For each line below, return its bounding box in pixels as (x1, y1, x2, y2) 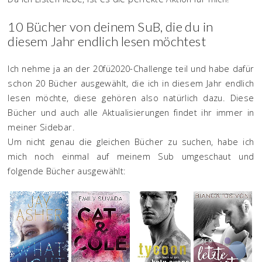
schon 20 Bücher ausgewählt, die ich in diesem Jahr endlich (8, 77, 254, 89)
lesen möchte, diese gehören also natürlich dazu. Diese (8, 92, 254, 104)
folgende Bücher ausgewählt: (8, 165, 126, 177)
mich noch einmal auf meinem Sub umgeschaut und (8, 150, 254, 162)
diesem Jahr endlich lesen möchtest (8, 33, 206, 49)
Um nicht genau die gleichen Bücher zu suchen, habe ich (8, 136, 254, 147)
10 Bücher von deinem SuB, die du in (8, 19, 213, 35)
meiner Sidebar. (8, 121, 75, 133)
